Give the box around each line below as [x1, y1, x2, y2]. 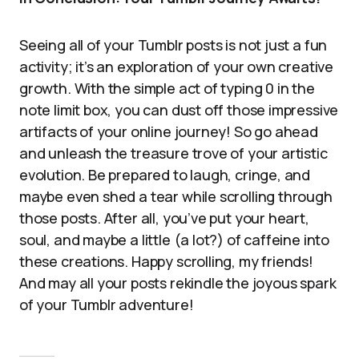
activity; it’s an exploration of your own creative [19, 57, 334, 76]
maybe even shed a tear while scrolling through [19, 187, 333, 206]
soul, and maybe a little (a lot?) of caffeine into [19, 230, 330, 249]
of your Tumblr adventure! [19, 295, 194, 314]
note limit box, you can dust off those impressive [19, 100, 339, 119]
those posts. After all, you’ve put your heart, [19, 208, 309, 228]
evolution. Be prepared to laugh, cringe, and [19, 165, 311, 184]
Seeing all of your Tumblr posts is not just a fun [19, 35, 328, 54]
